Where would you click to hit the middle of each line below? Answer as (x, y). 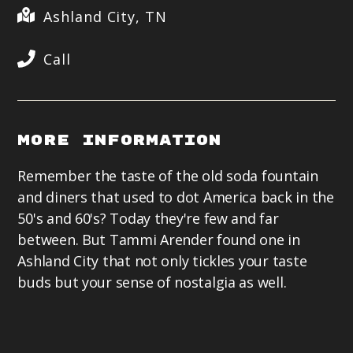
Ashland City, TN (105, 17)
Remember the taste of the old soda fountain (168, 176)
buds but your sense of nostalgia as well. (152, 282)
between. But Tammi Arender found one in (159, 240)
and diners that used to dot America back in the (176, 197)
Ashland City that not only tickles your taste (162, 261)
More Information (119, 141)
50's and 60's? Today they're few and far (148, 219)
